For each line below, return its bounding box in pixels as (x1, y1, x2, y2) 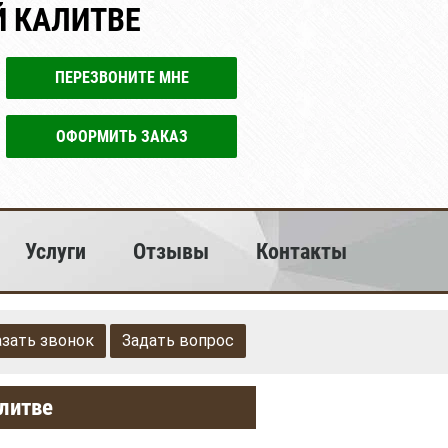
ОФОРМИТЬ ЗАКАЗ (55, 126, 188, 146)
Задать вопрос (122, 331, 234, 350)
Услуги (25, 238, 87, 264)
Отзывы (133, 238, 210, 264)
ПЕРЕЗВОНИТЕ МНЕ (54, 68, 189, 88)
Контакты (256, 238, 347, 264)
